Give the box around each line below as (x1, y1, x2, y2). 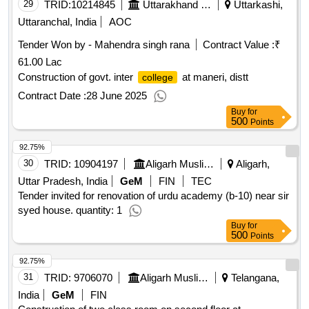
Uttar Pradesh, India (18, 175, 108, 188)
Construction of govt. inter (18, 71, 136, 83)
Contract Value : (203, 39, 275, 51)
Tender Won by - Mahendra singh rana (18, 39, 190, 51)
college (142, 72, 173, 83)
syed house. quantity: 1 (18, 204, 122, 217)
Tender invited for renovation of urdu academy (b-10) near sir (18, 190, 289, 202)
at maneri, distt (179, 71, 248, 83)
